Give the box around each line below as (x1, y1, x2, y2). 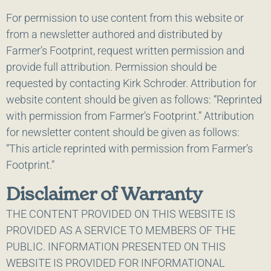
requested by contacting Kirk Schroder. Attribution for (6, 76, 256, 90)
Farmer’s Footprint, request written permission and (6, 44, 244, 57)
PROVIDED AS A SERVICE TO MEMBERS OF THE (6, 224, 235, 237)
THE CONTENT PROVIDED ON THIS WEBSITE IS (6, 207, 235, 221)
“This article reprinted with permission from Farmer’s (6, 142, 253, 155)
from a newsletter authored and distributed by (6, 27, 223, 41)
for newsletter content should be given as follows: (6, 125, 240, 139)
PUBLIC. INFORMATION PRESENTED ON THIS (6, 240, 226, 253)
